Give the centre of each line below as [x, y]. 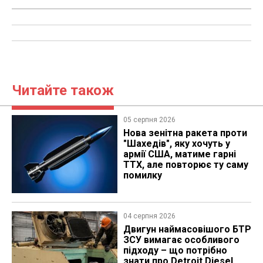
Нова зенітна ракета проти [185, 133]
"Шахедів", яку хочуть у [176, 143]
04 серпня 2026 [149, 216]
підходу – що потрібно [175, 251]
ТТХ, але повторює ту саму [186, 164]
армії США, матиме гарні [179, 154]
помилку [142, 175]
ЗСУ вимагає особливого [181, 240]
